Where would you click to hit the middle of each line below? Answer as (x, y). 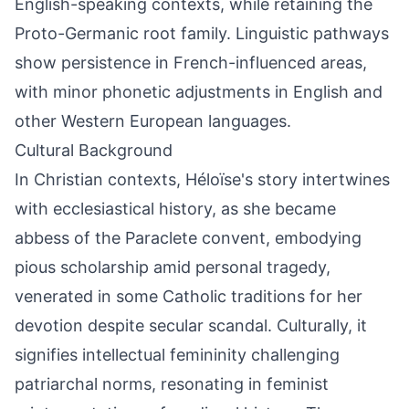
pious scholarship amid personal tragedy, (173, 267)
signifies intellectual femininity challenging (177, 355)
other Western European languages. (153, 121)
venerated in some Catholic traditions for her (189, 296)
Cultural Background (94, 150)
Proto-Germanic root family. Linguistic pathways (202, 33)
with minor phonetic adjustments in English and (199, 92)
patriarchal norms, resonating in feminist (172, 384)
